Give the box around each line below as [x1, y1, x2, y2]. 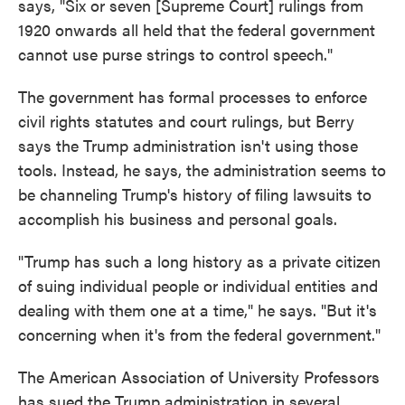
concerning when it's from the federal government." [18, 323, 381, 345]
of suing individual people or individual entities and [18, 274, 378, 297]
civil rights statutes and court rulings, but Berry [18, 109, 354, 132]
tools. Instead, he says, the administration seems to [18, 158, 386, 181]
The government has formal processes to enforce [18, 85, 367, 108]
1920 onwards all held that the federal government [18, 18, 375, 41]
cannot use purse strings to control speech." [18, 42, 333, 65]
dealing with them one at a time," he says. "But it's [18, 298, 377, 321]
